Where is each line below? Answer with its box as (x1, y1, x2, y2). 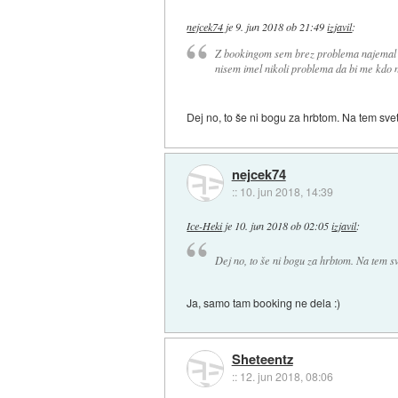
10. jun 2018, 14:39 (239, 183, 333, 199)
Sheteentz (231, 349, 293, 370)
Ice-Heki (187, 218, 223, 233)
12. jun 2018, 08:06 (239, 369, 333, 385)
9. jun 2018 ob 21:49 (235, 19, 325, 34)
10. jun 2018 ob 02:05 (235, 218, 330, 233)
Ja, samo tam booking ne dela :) (187, 294, 341, 310)
